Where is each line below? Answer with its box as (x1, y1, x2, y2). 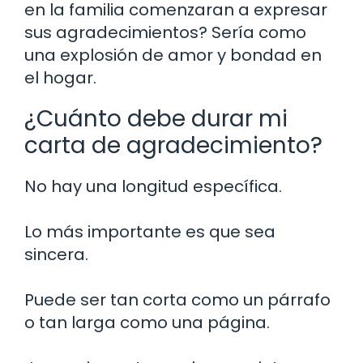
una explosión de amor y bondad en (24, 43, 322, 66)
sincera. (24, 242, 88, 266)
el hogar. (24, 66, 96, 89)
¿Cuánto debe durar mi (24, 102, 288, 135)
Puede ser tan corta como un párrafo (24, 288, 331, 311)
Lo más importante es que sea (24, 220, 275, 243)
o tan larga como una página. (24, 310, 270, 334)
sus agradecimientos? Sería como (24, 20, 306, 44)
